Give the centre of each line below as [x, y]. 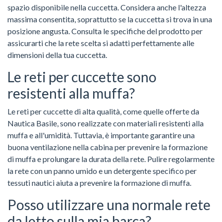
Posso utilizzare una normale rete [109, 204]
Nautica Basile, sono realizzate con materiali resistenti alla [106, 123]
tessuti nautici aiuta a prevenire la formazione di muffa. [99, 182]
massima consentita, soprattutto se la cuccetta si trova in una [110, 19]
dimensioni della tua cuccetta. [57, 55]
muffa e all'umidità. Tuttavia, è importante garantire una [101, 135]
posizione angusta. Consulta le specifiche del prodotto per [105, 31]
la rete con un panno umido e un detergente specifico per [102, 170]
